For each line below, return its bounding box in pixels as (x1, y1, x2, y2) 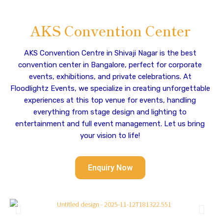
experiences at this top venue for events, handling (24, 96, 196, 105)
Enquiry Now (87, 163, 133, 172)
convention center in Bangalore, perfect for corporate (18, 60, 202, 69)
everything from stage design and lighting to (33, 108, 187, 116)
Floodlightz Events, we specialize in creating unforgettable (10, 84, 210, 93)
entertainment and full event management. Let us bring (15, 119, 205, 128)
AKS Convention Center (29, 21, 191, 40)
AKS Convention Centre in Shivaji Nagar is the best (24, 49, 196, 57)
